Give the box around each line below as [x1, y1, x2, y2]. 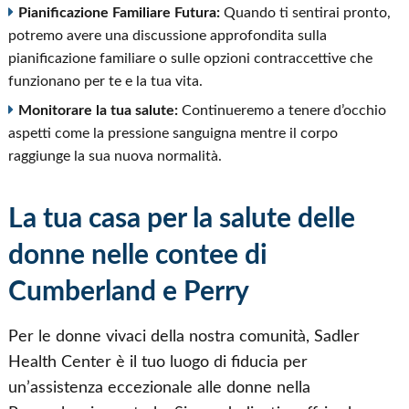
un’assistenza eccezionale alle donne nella [7, 380, 310, 396]
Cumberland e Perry [7, 278, 249, 307]
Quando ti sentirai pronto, [219, 5, 391, 21]
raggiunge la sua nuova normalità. [7, 149, 222, 164]
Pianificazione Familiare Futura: [17, 5, 220, 21]
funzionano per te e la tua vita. [7, 74, 203, 89]
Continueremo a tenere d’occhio [177, 103, 386, 119]
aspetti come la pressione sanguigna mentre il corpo [7, 126, 338, 142]
